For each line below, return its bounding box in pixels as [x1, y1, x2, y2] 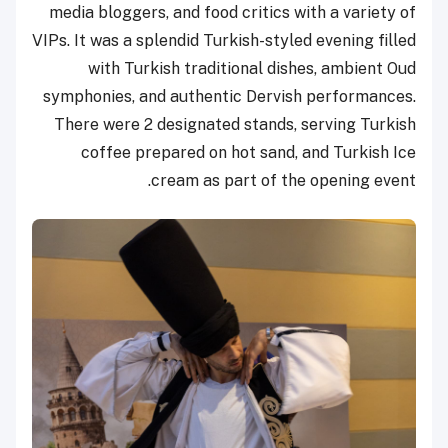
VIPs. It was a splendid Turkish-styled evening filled [32, 31, 416, 51]
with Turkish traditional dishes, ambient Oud [88, 59, 416, 79]
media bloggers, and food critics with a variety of [49, 3, 416, 23]
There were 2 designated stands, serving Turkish [54, 115, 416, 135]
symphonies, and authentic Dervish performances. [43, 87, 416, 107]
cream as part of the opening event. [151, 171, 416, 191]
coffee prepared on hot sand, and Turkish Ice [81, 143, 416, 163]
